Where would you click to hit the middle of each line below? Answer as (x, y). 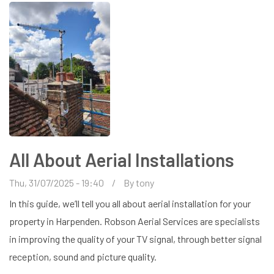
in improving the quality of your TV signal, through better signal (135, 239)
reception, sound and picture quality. (83, 256)
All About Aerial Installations (122, 159)
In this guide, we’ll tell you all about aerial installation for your (130, 203)
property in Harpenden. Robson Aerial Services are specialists (135, 221)
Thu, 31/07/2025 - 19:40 (57, 182)
